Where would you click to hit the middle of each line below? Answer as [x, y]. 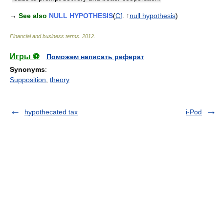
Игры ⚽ [25, 56]
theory [60, 79]
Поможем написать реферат [95, 56]
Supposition [28, 79]
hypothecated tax [51, 112]
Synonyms [27, 69]
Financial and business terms [44, 36]
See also [33, 15]
